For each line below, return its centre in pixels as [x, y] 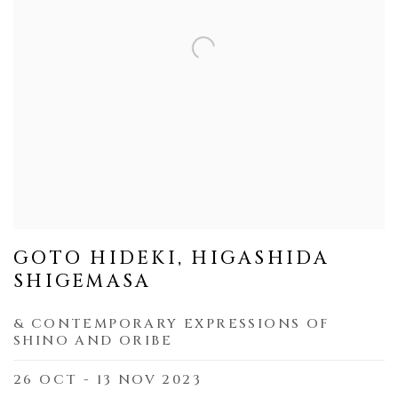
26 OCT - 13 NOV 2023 [107, 380]
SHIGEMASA [83, 282]
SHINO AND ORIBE [93, 341]
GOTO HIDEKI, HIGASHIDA [171, 259]
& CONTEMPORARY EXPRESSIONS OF [171, 324]
